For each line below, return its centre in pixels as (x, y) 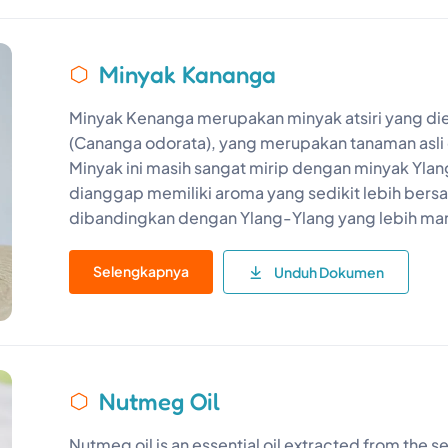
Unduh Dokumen (329, 271)
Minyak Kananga (188, 74)
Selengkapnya (141, 270)
